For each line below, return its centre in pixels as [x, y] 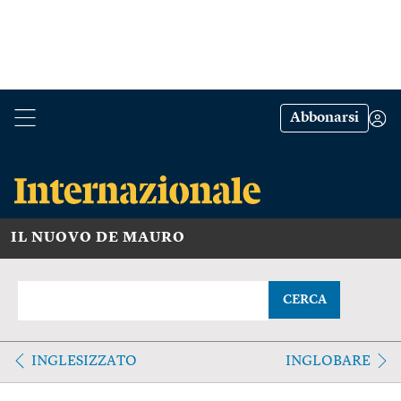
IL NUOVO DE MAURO [98, 238]
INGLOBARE [328, 361]
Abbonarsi [324, 118]
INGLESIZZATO [84, 361]
